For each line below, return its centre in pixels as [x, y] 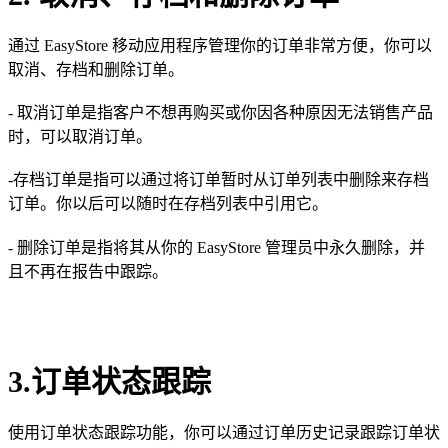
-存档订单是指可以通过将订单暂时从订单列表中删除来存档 [218, 180]
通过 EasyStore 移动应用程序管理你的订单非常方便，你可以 [220, 46]
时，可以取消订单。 [80, 137]
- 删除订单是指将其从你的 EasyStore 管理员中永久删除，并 [216, 247]
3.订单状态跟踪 [109, 381]
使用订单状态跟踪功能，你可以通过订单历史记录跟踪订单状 [224, 432]
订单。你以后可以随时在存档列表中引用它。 [168, 204]
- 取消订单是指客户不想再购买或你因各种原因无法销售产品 [220, 113]
